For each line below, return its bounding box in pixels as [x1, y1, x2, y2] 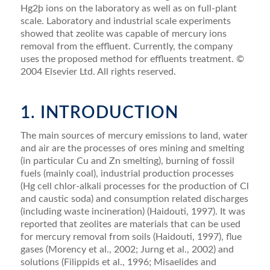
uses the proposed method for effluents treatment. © [20, 54, 244, 64]
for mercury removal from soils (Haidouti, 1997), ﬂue [20, 232, 242, 242]
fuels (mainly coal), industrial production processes [20, 169, 234, 179]
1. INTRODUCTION [20, 104, 178, 121]
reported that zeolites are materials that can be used [20, 219, 240, 230]
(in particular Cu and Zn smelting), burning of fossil [20, 156, 234, 166]
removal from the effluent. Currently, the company [20, 41, 233, 51]
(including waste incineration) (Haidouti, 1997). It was [20, 207, 245, 217]
